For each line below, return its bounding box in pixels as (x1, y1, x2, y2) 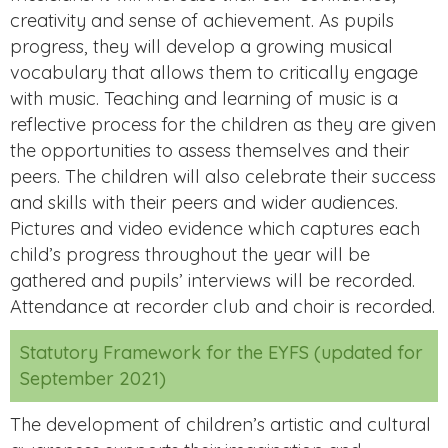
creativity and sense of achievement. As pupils (10, 8, 394, 32)
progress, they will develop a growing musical (10, 34, 393, 58)
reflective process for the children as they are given (10, 112, 436, 136)
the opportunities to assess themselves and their (10, 138, 409, 162)
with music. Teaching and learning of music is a (10, 86, 398, 110)
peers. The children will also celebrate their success (10, 164, 436, 188)
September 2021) (20, 366, 166, 390)
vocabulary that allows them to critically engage (10, 60, 418, 84)
